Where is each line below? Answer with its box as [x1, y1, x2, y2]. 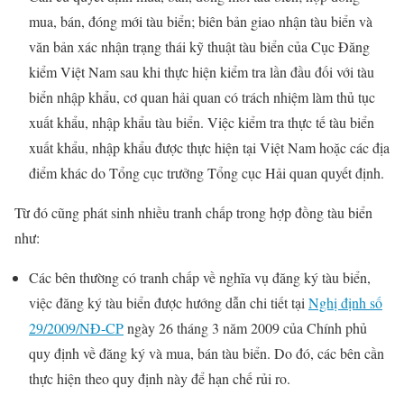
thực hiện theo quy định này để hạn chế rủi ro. [29, 368, 290, 388]
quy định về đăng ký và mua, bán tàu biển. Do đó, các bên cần [29, 343, 384, 363]
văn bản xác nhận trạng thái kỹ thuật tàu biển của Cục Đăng [29, 36, 370, 56]
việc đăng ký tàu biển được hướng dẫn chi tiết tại [29, 292, 308, 312]
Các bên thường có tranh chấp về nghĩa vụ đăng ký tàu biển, [29, 267, 371, 287]
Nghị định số [308, 292, 382, 312]
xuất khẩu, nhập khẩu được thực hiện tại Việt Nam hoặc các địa [29, 137, 390, 157]
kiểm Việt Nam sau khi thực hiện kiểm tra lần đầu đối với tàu [29, 61, 374, 81]
